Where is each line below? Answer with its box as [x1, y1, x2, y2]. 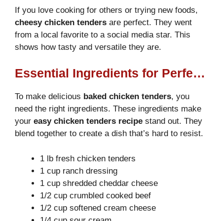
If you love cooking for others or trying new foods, [15, 5, 198, 15]
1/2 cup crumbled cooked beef [40, 190, 151, 200]
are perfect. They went [107, 17, 192, 27]
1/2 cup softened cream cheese [40, 203, 156, 213]
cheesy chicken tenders [15, 17, 107, 27]
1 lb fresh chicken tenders [40, 153, 136, 163]
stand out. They [143, 116, 202, 126]
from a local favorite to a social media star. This [15, 30, 190, 39]
